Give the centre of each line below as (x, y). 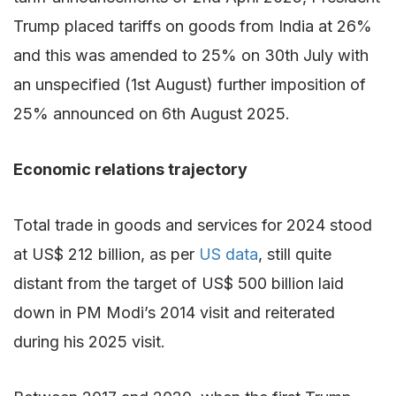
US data (228, 254)
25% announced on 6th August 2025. (152, 113)
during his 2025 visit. (89, 341)
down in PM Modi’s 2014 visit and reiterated (174, 312)
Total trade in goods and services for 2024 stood (193, 225)
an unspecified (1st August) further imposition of (190, 84)
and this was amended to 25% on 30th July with (191, 55)
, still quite (295, 254)
